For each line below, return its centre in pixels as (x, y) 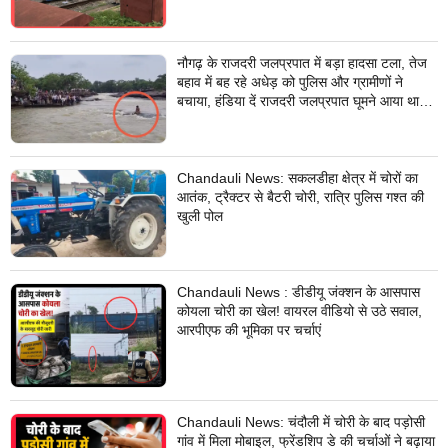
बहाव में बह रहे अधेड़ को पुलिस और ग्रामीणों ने (289, 82)
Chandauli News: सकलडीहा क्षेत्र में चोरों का (297, 177)
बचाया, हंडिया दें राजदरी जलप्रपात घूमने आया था (297, 101)
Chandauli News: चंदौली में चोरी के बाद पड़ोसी (300, 421)
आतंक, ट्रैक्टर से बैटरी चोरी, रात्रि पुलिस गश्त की (300, 196)
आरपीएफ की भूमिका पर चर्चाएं (248, 329)
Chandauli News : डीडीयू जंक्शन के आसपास (298, 291)
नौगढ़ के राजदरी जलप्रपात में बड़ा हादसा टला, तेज (301, 63)
